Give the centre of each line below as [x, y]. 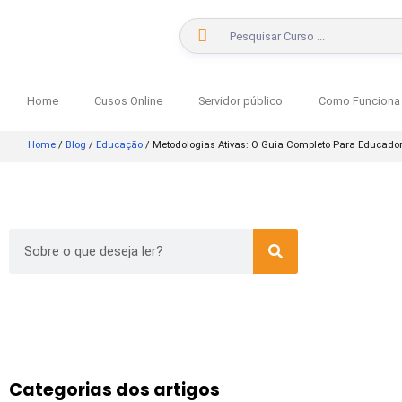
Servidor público [240, 101]
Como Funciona [359, 101]
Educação [119, 145]
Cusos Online [128, 101]
